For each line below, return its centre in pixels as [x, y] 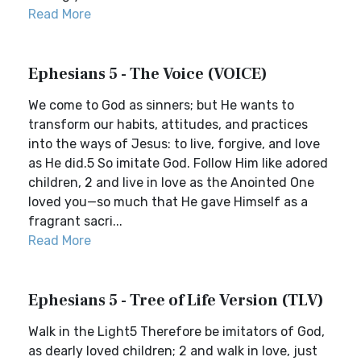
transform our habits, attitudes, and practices [168, 124]
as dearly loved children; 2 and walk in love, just [173, 351]
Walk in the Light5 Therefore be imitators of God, [176, 332]
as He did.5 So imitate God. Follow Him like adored [178, 163]
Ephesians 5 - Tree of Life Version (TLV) [176, 301]
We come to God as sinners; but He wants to [161, 105]
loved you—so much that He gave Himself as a [168, 202]
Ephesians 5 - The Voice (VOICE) [148, 74]
